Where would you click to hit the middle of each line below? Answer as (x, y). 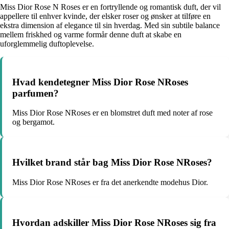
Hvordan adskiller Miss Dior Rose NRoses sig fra (114, 222)
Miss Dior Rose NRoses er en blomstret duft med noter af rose (112, 113)
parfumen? (36, 93)
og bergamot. (33, 122)
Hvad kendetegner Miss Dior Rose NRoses (100, 82)
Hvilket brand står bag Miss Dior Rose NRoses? (112, 163)
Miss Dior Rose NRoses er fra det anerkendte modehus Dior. (110, 182)
